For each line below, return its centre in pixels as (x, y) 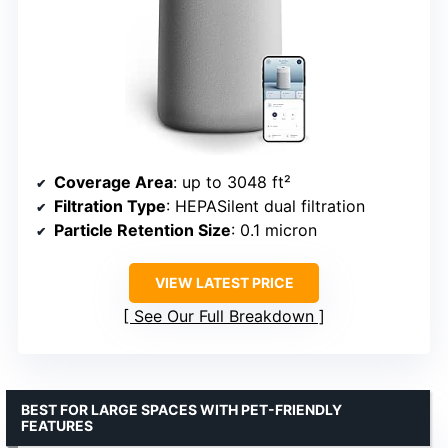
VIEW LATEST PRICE (224, 283)
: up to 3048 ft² (232, 182)
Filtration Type (110, 206)
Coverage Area (113, 182)
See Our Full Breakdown (224, 316)
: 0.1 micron (274, 230)
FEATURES (57, 426)
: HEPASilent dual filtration (265, 206)
